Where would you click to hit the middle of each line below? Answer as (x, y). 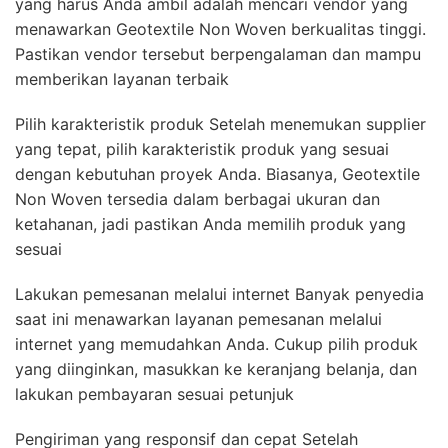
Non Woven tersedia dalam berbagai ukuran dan (197, 199)
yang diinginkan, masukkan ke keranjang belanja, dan (216, 369)
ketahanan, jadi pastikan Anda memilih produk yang (210, 224)
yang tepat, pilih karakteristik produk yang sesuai (202, 149)
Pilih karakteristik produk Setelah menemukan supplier (220, 124)
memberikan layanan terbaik (122, 79)
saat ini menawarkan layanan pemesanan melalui (198, 319)
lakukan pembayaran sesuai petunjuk (154, 394)
